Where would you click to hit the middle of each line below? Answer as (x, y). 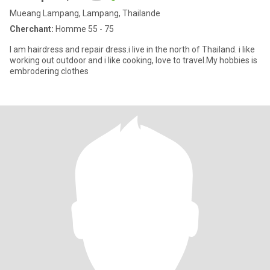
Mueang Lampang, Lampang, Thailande (85, 13)
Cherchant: (32, 29)
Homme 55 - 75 (84, 29)
